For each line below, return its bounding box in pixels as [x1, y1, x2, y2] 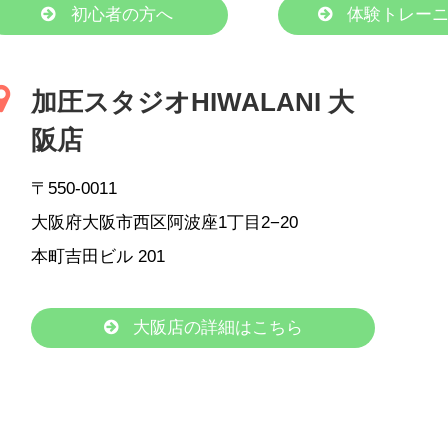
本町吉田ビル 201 [31, 247, 165, 267]
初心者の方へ [65, 5, 173, 25]
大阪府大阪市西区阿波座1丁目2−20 [31, 213, 298, 233]
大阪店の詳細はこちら [128, 318, 304, 338]
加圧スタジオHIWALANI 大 [31, 88, 354, 117]
